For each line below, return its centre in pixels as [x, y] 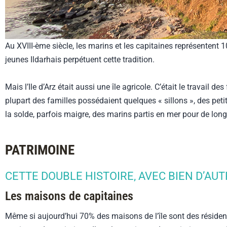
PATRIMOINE [40, 150]
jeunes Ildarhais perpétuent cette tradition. [80, 60]
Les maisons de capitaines [69, 196]
